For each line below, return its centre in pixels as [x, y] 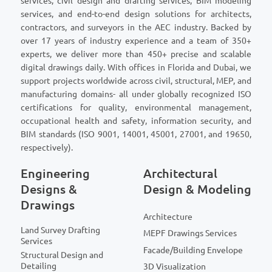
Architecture [168, 217]
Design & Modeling [197, 189]
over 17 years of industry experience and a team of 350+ [136, 40]
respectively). [47, 147]
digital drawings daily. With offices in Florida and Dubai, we [136, 67]
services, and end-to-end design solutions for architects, [136, 14]
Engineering [55, 173]
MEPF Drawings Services [190, 233]
